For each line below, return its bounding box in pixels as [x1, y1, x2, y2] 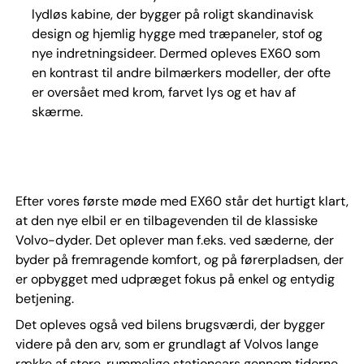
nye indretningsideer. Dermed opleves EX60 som [31, 45, 320, 63]
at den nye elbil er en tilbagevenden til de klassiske [15, 211, 318, 229]
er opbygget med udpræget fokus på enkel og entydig [15, 270, 335, 288]
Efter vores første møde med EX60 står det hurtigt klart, [15, 192, 349, 210]
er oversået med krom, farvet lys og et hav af [31, 84, 296, 102]
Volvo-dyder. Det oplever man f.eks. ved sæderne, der [15, 231, 334, 249]
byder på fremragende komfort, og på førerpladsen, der [15, 250, 344, 268]
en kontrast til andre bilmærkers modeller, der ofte [31, 64, 331, 82]
